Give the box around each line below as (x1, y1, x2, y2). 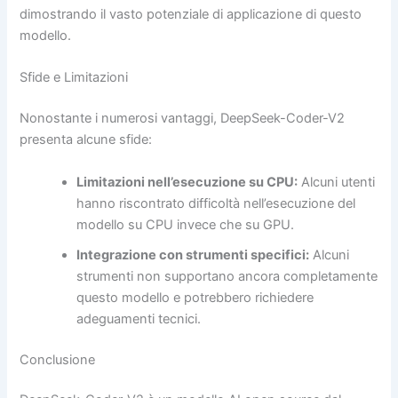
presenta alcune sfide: (20, 131, 153, 148)
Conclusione (20, 351, 96, 368)
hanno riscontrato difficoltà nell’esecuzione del (76, 195, 356, 211)
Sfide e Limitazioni (20, 69, 129, 86)
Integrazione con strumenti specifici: (76, 246, 310, 263)
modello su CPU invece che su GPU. (76, 216, 295, 233)
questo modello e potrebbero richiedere (76, 289, 314, 306)
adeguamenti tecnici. (76, 310, 202, 327)
